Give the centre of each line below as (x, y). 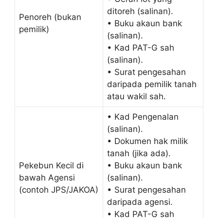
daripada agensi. (140, 202)
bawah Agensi (47, 177)
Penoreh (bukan (50, 17)
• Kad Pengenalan (143, 117)
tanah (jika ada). (139, 153)
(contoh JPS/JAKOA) (59, 190)
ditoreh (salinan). (140, 11)
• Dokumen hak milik (147, 141)
